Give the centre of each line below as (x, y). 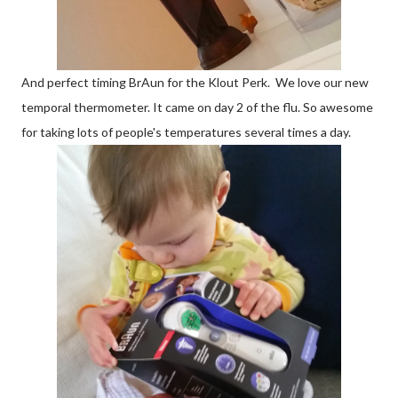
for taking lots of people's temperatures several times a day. (186, 132)
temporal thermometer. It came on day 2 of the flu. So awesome (197, 107)
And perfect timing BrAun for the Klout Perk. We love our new (195, 82)
